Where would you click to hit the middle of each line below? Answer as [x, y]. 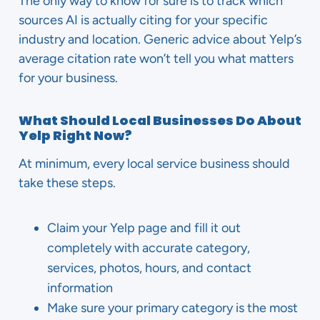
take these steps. [67, 183]
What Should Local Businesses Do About [160, 120]
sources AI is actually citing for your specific [143, 20]
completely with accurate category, [149, 248]
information [80, 288]
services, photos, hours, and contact [149, 268]
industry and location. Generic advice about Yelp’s [160, 39]
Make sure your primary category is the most [172, 308]
